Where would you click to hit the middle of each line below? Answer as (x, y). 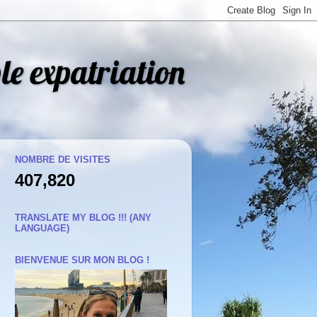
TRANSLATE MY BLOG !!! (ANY (83, 217)
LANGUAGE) (42, 228)
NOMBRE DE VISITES (63, 160)
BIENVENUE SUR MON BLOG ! (82, 260)
